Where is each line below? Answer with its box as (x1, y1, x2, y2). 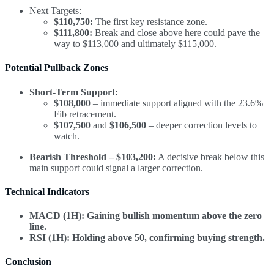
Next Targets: (29, 6, 81, 17)
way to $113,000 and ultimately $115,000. (54, 39, 217, 50)
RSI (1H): (29, 232, 70, 243)
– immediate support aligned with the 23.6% (91, 97, 263, 108)
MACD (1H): (29, 210, 84, 221)
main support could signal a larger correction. (29, 162, 203, 173)
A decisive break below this (156, 151, 264, 162)
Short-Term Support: (29, 86, 118, 97)
